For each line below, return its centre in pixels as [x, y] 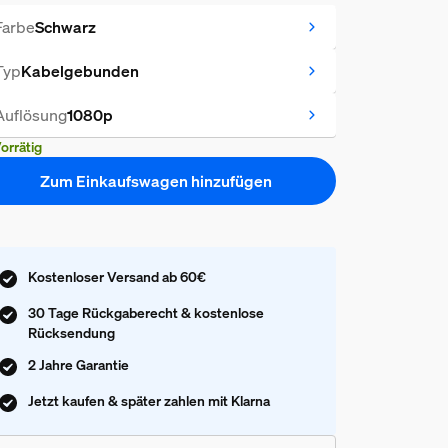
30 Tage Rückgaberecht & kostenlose [145, 312]
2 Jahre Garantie [78, 364]
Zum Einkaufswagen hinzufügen [155, 181]
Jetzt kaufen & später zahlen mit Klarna [148, 400]
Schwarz [65, 27]
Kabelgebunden [79, 71]
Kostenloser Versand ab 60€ [116, 276]
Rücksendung [71, 332]
